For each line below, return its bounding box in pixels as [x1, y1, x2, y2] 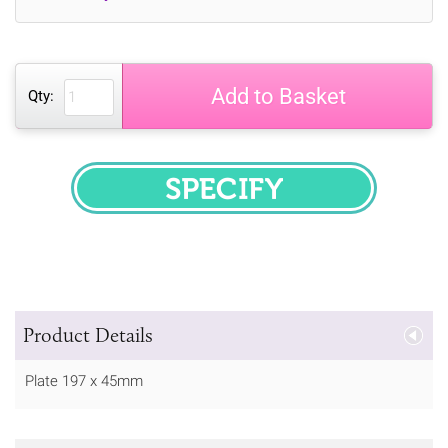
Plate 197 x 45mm [25, 371, 143, 390]
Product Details [23, 322, 153, 347]
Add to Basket [210, 83, 346, 109]
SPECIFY [223, 188, 307, 213]
